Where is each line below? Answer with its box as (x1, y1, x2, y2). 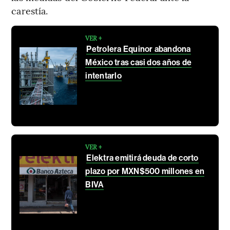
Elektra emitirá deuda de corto (86, 152, 199, 163)
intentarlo (85, 70, 122, 81)
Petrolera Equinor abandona (86, 44, 191, 54)
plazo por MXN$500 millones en (85, 166, 205, 176)
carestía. (11, 4, 48, 17)
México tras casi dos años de (85, 57, 192, 67)
